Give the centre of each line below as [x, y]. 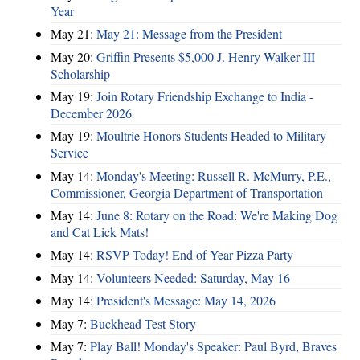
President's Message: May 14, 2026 [186, 301]
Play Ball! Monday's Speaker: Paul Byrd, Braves [213, 346]
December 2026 [91, 112]
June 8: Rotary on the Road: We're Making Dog [217, 215]
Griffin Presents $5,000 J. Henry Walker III [206, 56]
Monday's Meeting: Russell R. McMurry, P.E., [214, 175]
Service [70, 153]
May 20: [74, 56]
